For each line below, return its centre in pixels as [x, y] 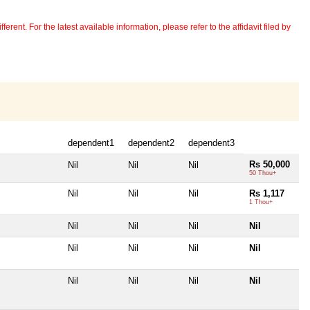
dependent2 [151, 143]
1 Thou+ [261, 202]
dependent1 [91, 143]
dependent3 [211, 143]
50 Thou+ [263, 173]
